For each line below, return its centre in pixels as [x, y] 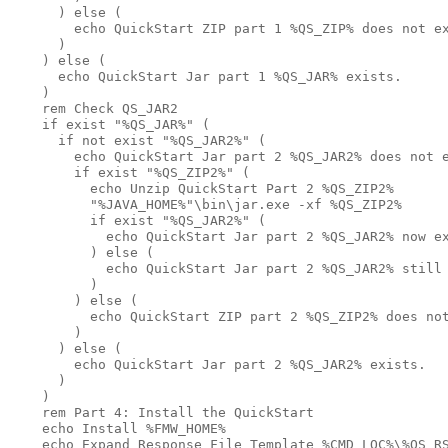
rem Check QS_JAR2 [94, 108]
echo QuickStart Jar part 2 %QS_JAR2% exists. [218, 364]
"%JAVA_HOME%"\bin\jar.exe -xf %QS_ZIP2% [210, 204]
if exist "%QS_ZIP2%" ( [130, 172]
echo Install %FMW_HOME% [122, 428]
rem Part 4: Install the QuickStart [162, 412]
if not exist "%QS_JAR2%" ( [138, 140]
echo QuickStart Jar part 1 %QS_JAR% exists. [206, 76]
